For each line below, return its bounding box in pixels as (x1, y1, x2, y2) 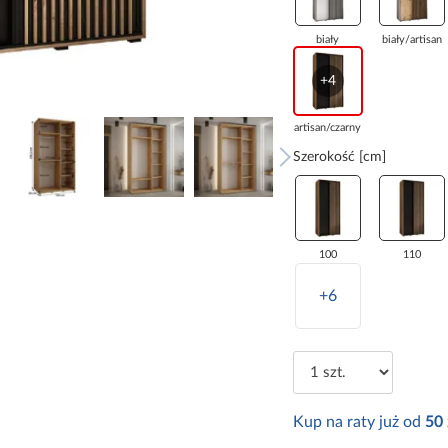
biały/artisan (381, 34, 442, 46)
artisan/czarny (294, 122, 362, 134)
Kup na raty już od (292, 414, 425, 431)
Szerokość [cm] (292, 150, 386, 165)
